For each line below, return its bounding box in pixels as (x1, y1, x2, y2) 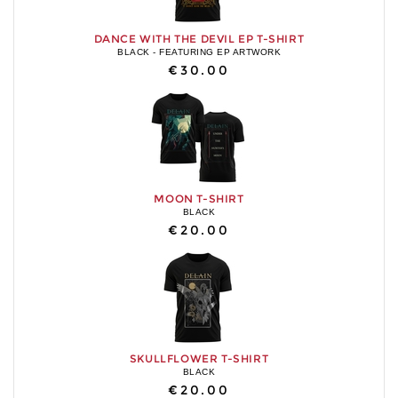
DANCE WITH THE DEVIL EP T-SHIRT (93, 31, 305, 45)
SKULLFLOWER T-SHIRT (129, 351, 269, 365)
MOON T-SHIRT (154, 191, 244, 205)
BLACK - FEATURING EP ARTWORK (117, 46, 281, 57)
